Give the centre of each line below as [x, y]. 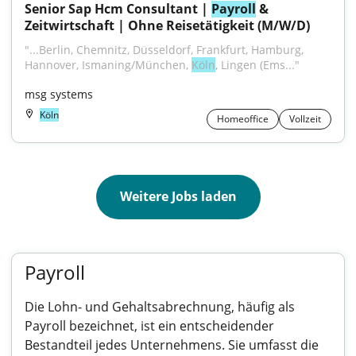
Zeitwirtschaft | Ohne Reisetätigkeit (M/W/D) [167, 25]
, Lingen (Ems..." [257, 65]
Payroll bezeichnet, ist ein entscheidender [149, 326]
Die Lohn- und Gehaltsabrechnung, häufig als [160, 307]
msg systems [59, 94]
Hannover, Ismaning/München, [108, 65]
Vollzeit [305, 119]
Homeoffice [243, 119]
